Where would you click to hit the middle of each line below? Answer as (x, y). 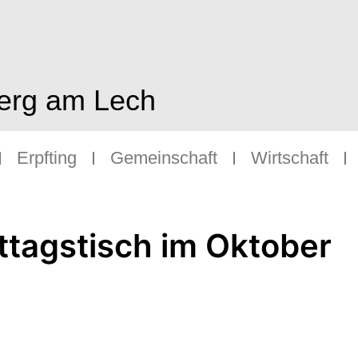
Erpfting (47, 158)
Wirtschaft (290, 158)
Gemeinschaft (164, 158)
